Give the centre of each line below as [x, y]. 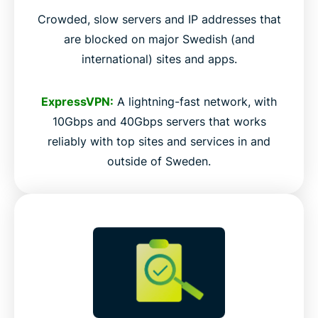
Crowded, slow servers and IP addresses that [159, 20]
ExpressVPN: [77, 102]
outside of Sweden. [159, 161]
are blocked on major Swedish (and [159, 39]
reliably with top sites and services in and [159, 142]
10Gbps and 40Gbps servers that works [159, 122]
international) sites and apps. [159, 59]
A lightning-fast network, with [195, 102]
